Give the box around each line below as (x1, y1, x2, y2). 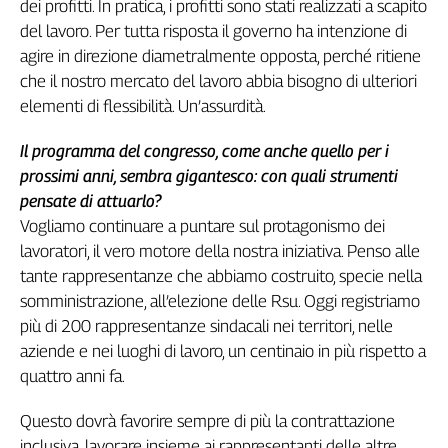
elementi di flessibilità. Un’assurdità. (20, 95, 266, 116)
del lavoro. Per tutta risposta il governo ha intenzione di (20, 20, 407, 41)
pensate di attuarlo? (20, 190, 161, 211)
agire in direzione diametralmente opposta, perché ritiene (20, 45, 421, 66)
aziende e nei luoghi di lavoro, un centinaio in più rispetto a (20, 340, 426, 361)
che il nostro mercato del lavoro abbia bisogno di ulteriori (20, 70, 417, 91)
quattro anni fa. (20, 365, 125, 386)
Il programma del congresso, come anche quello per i (20, 140, 389, 161)
